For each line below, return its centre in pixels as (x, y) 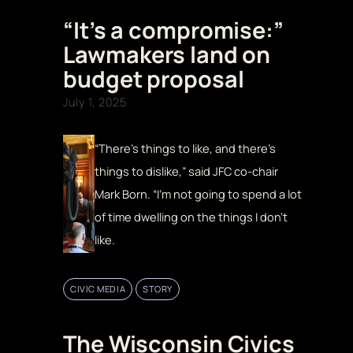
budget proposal (154, 79)
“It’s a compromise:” (173, 30)
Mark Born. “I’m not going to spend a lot (198, 193)
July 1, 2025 (95, 102)
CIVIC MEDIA (98, 288)
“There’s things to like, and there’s (185, 148)
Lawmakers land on (167, 55)
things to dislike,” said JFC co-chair (186, 171)
